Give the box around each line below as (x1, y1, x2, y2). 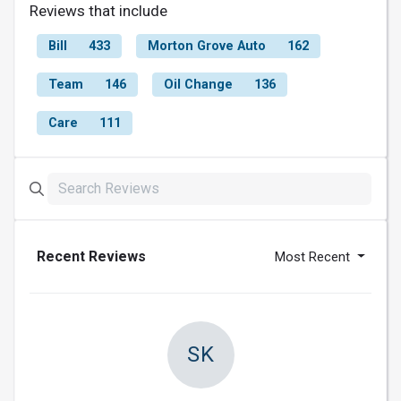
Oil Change (164, 76, 233, 92)
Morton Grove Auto (148, 38, 266, 54)
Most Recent (275, 248, 354, 265)
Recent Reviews (37, 247, 146, 265)
